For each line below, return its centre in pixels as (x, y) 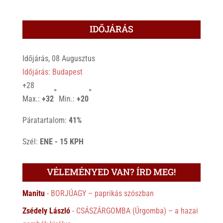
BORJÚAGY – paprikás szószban (102, 193)
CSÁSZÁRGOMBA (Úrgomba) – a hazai (137, 211)
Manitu (33, 193)
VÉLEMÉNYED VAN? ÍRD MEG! (111, 171)
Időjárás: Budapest (52, 72)
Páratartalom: (45, 120)
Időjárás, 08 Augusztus (58, 58)
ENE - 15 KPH (61, 141)
